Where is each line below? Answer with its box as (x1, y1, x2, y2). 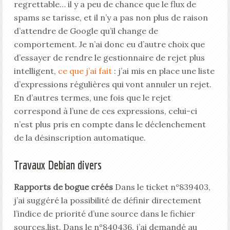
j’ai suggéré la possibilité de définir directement (13, 195, 201, 205)
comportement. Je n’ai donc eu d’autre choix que (13, 39, 205, 49)
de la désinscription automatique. (13, 132, 146, 143)
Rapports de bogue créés (13, 182, 113, 192)
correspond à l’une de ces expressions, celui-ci (13, 106, 197, 116)
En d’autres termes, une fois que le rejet (13, 92, 171, 103)
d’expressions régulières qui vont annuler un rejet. (13, 79, 212, 89)
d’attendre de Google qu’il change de (13, 26, 158, 36)
